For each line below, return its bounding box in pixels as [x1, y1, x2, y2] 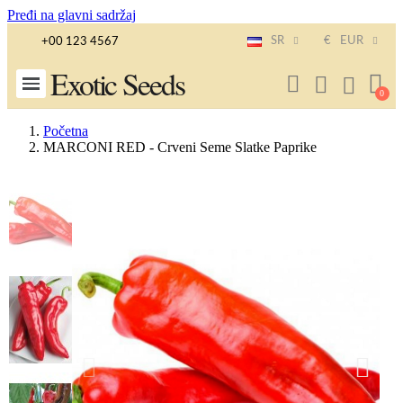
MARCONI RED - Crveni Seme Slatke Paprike [43, 139, 317, 155]
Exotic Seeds [49, 63, 184, 104]
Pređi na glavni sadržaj [7, 7, 136, 22]
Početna [43, 123, 88, 139]
